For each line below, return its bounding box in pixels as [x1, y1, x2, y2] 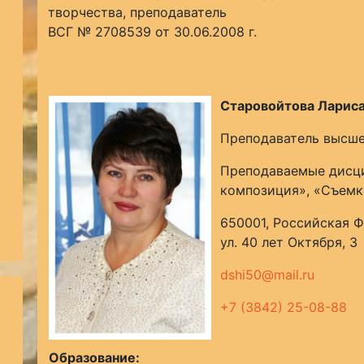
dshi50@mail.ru [219, 266, 314, 283]
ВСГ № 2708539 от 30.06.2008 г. [47, 24, 257, 40]
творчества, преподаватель [47, 4, 227, 20]
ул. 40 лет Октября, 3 [219, 234, 357, 250]
